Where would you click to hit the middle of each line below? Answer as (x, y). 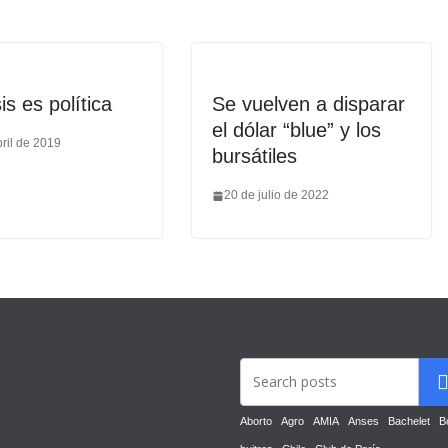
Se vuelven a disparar (308, 104)
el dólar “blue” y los (296, 130)
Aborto (256, 421)
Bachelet (409, 421)
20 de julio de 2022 (276, 195)
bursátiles (254, 156)
